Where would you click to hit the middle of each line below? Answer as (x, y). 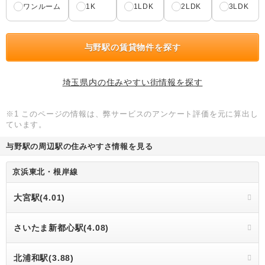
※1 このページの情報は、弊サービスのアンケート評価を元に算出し (132, 114)
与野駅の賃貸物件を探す (132, 47)
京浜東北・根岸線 (45, 172)
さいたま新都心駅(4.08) (62, 228)
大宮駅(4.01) (40, 198)
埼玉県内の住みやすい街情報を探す (132, 82)
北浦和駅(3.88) (44, 258)
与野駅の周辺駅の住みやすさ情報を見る (80, 146)
